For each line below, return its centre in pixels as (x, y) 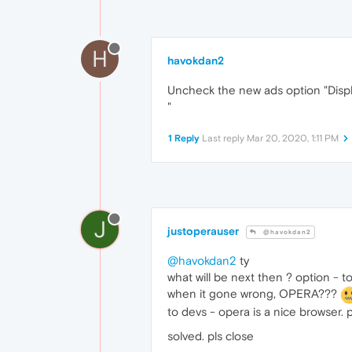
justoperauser (203, 231)
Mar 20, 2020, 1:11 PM (293, 139)
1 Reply (184, 139)
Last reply (224, 139)
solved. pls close (211, 336)
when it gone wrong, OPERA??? (254, 294)
